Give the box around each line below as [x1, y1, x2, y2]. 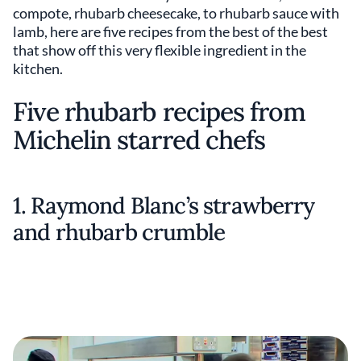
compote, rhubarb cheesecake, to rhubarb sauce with [13, 4, 339, 22]
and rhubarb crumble [13, 218, 226, 247]
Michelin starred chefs [13, 123, 265, 156]
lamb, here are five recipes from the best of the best [13, 23, 328, 40]
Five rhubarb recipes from [13, 95, 306, 128]
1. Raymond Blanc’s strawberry [13, 191, 315, 220]
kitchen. [13, 60, 63, 77]
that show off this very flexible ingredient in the [13, 41, 306, 59]
